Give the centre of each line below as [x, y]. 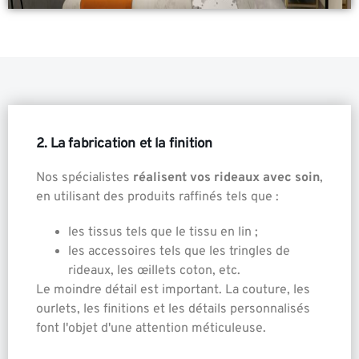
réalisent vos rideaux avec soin [226, 178]
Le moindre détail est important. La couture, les [173, 290]
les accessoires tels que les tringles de [179, 251]
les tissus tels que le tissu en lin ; [163, 232]
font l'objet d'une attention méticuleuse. [151, 328]
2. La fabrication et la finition [125, 144]
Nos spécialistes [85, 178]
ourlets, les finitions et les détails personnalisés [173, 309]
